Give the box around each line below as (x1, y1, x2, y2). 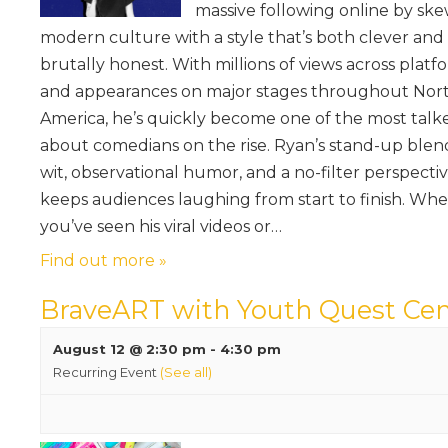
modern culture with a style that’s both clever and (40, 27, 444, 47)
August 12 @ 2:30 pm (53, 340, 206, 357)
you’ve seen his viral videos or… (40, 216, 282, 236)
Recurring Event (53, 363, 160, 380)
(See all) (160, 363, 212, 380)
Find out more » (40, 250, 167, 270)
